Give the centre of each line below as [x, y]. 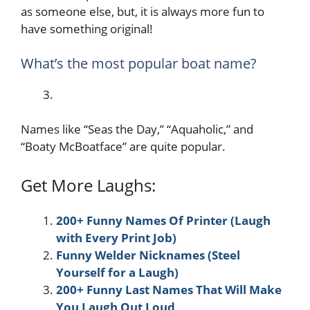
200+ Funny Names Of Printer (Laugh [163, 220]
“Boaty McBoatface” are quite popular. [123, 146]
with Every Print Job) [116, 237]
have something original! [87, 29]
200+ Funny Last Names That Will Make [169, 289]
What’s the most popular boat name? [139, 63]
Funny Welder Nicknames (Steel [148, 255]
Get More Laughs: [88, 185]
